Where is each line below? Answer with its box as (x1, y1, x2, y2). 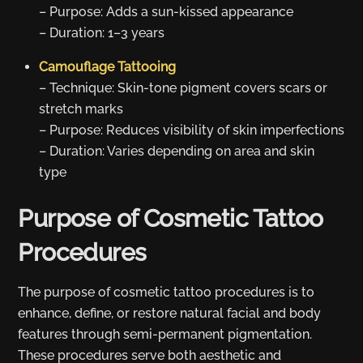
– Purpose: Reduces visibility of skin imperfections (39, 122, 344, 139)
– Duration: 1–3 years (39, 25, 164, 41)
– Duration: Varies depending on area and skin (39, 143, 314, 160)
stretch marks (39, 101, 123, 117)
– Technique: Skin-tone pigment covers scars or (39, 80, 327, 96)
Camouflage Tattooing (39, 59, 176, 75)
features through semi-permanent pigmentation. (18, 326, 313, 342)
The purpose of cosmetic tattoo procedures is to (18, 284, 315, 300)
